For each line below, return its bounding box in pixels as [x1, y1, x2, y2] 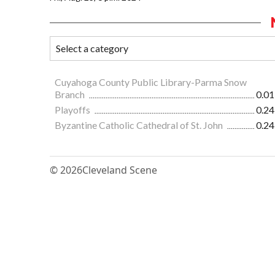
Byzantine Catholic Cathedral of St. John [55, 119, 225, 131]
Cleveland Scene [82, 163, 157, 177]
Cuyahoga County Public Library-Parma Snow [55, 76, 247, 88]
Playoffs [55, 104, 92, 116]
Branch [55, 88, 87, 101]
